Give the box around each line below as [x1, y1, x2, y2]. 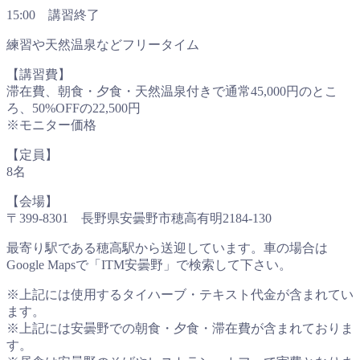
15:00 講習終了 [6, 8, 100, 22]
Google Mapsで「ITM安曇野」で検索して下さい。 [6, 258, 292, 272]
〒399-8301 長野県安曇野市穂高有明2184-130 [6, 211, 272, 226]
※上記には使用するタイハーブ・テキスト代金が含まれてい [6, 288, 354, 302]
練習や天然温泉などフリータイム [6, 38, 199, 52]
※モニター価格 [6, 118, 96, 133]
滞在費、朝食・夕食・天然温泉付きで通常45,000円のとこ [6, 84, 337, 99]
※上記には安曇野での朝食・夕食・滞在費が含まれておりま [6, 321, 354, 336]
